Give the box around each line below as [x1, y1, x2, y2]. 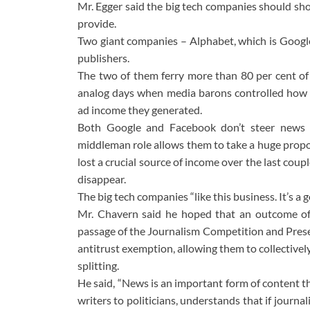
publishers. [77, 51, 129, 65]
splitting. [77, 259, 119, 273]
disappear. [77, 172, 126, 186]
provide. [77, 17, 116, 30]
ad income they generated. [77, 103, 202, 117]
